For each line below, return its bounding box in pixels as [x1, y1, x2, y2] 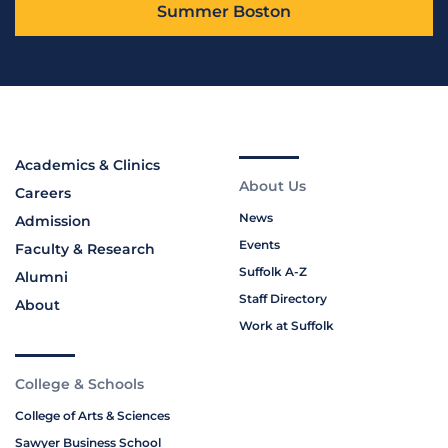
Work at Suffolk [239, 318, 334, 334]
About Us [239, 177, 306, 196]
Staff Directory [239, 291, 327, 307]
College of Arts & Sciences [15, 408, 170, 424]
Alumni [15, 268, 68, 287]
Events [239, 237, 280, 253]
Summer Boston [157, 2, 291, 22]
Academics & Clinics [15, 156, 160, 175]
